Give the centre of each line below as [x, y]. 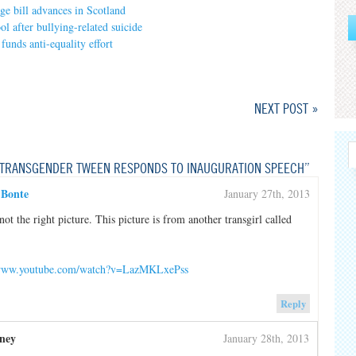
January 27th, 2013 [267, 194]
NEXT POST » [286, 108]
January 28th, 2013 [266, 338]
